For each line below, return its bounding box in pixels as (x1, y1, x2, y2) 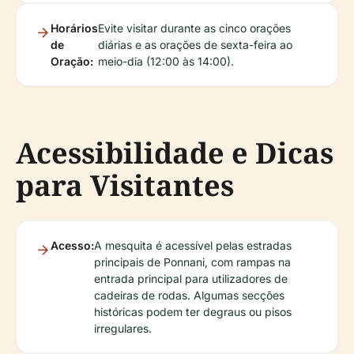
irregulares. (94, 321, 152, 335)
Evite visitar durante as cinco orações (98, 21, 291, 35)
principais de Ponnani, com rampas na (94, 254, 291, 269)
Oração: (51, 54, 93, 68)
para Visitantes (16, 165, 234, 205)
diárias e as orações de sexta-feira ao (98, 37, 292, 51)
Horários (51, 21, 98, 35)
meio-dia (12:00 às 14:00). (98, 54, 234, 68)
